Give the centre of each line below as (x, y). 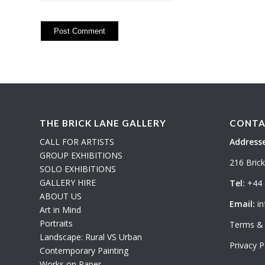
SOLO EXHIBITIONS (78, 169)
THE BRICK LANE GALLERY (103, 123)
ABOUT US (61, 196)
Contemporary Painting (84, 251)
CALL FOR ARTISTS (77, 142)
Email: (242, 203)
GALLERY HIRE (68, 183)
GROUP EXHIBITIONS (81, 156)
